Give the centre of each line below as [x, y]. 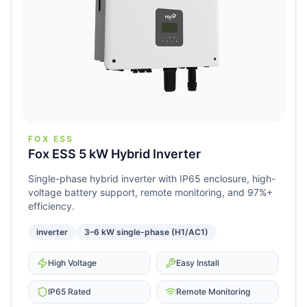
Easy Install [198, 263]
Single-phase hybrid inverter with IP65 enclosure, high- [152, 179]
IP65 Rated [70, 292]
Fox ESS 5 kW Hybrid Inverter [114, 154]
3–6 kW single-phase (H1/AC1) [146, 232]
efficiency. [51, 206]
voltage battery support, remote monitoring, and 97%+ [150, 193]
